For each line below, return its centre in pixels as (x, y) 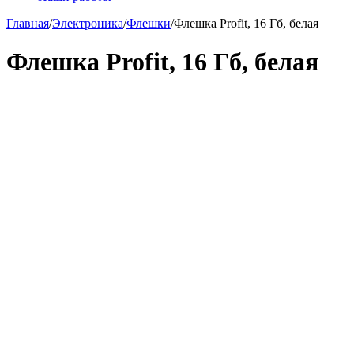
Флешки (149, 23)
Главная (28, 23)
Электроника (88, 23)
